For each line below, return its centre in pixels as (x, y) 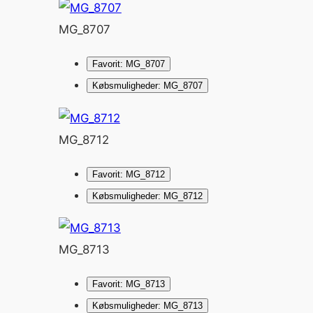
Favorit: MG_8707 (128, 64)
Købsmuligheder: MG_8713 (147, 306)
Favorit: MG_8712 (128, 174)
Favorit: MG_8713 (128, 284)
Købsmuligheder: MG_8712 (147, 196)
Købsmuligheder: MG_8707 (147, 85)
